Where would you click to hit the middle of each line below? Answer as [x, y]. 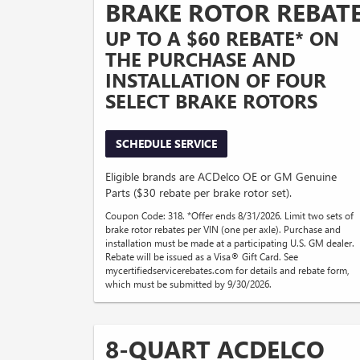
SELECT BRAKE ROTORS [211, 101]
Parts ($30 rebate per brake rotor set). [198, 193]
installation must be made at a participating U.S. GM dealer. [230, 243]
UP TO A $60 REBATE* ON [222, 38]
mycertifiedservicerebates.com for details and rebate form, [227, 270]
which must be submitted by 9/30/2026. [188, 284]
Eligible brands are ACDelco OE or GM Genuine [221, 177]
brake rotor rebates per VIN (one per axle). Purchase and [223, 229]
